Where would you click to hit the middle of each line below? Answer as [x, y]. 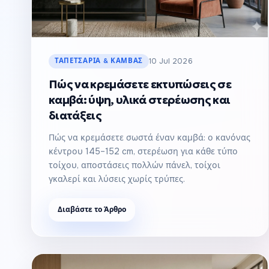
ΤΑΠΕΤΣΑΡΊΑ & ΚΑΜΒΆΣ [99, 61]
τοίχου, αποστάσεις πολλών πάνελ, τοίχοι [134, 165]
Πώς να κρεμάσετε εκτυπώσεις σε [140, 84]
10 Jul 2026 [171, 61]
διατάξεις [75, 115]
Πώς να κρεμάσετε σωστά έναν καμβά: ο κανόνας [150, 137]
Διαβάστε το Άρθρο [92, 209]
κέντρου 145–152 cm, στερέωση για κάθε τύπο [143, 151]
